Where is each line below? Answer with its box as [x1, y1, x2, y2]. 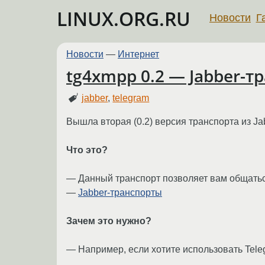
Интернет [118, 49, 159, 59]
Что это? [66, 144, 108, 155]
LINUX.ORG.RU [57, 6, 190, 31]
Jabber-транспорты [78, 187, 162, 198]
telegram [112, 92, 150, 103]
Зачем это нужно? [66, 215, 151, 226]
